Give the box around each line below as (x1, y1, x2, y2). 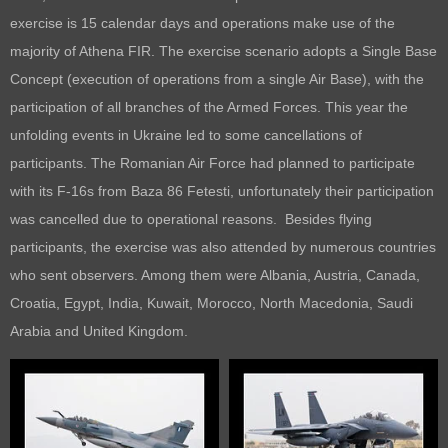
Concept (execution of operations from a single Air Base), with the (10, 70, 424, 87)
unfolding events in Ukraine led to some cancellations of (10, 126, 362, 143)
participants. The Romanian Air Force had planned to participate (10, 154, 415, 171)
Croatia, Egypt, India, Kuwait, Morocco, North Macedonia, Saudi (10, 294, 413, 311)
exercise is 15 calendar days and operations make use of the (10, 14, 395, 31)
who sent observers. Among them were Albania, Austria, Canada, (10, 266, 420, 283)
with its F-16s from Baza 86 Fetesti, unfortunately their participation (10, 182, 434, 199)
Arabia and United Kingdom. (10, 322, 188, 339)
